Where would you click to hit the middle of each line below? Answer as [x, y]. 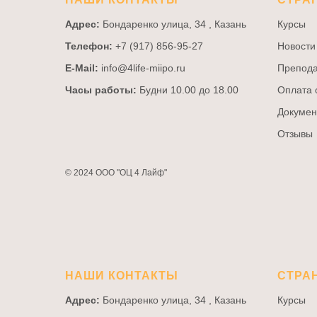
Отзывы [295, 134]
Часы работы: [101, 90]
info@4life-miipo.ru [142, 68]
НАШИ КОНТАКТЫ [122, 276]
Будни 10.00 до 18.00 [188, 90]
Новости [296, 46]
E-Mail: [82, 68]
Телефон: [89, 46]
